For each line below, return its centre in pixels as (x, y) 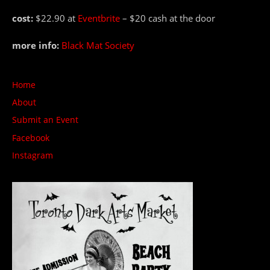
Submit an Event (45, 120)
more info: (36, 45)
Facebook (31, 137)
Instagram (33, 155)
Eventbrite (99, 18)
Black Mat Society (98, 45)
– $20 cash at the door (168, 18)
